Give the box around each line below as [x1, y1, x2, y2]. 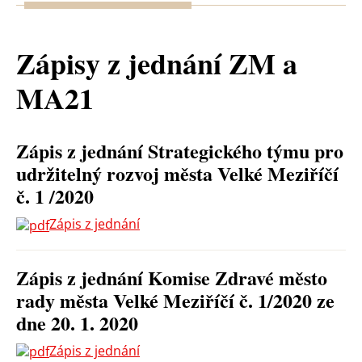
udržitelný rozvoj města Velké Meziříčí [16, 159, 339, 187]
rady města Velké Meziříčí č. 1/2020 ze [16, 285, 335, 314]
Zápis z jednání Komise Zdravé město [16, 263, 327, 292]
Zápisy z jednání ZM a [16, 42, 297, 84]
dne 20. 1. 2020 [16, 308, 138, 337]
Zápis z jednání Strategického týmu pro [16, 137, 343, 165]
